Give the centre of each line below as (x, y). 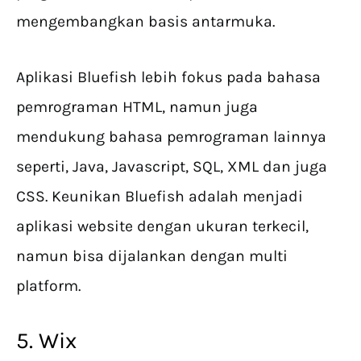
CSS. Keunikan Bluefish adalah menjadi (160, 197)
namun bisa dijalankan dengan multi (152, 256)
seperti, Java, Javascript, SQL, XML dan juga (172, 167)
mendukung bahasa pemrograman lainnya (171, 137)
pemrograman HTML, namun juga (137, 107)
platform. (48, 286)
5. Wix (46, 341)
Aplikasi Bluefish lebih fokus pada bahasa (168, 77)
